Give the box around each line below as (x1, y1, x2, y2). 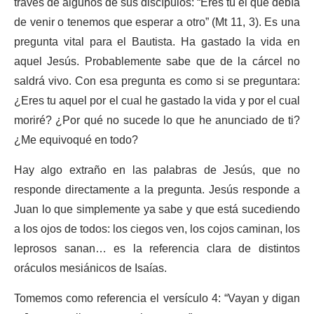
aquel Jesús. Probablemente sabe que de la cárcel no (14, 50, 300, 74)
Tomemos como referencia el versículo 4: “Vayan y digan (14, 287, 300, 311)
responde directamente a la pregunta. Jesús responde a (14, 178, 300, 203)
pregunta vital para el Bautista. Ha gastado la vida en (14, 30, 300, 55)
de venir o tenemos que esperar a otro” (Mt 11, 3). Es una (14, 11, 300, 35)
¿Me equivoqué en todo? (14, 128, 141, 153)
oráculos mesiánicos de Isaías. (14, 257, 170, 281)
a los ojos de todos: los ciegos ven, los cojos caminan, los (14, 217, 300, 242)
